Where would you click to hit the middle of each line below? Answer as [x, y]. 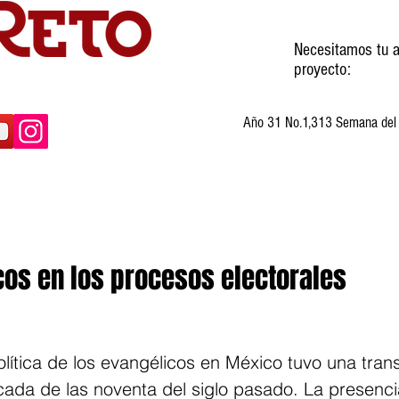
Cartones [223, 219]
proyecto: [322, 69]
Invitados [115, 219]
